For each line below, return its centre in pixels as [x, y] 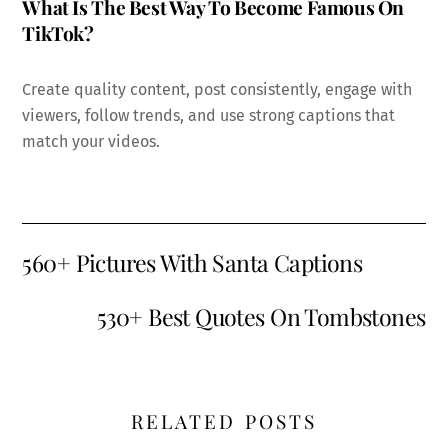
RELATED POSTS [224, 421]
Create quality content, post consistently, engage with [217, 89]
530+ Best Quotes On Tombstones [261, 317]
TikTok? [58, 32]
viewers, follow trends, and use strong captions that [209, 115]
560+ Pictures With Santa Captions [192, 262]
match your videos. [91, 141]
